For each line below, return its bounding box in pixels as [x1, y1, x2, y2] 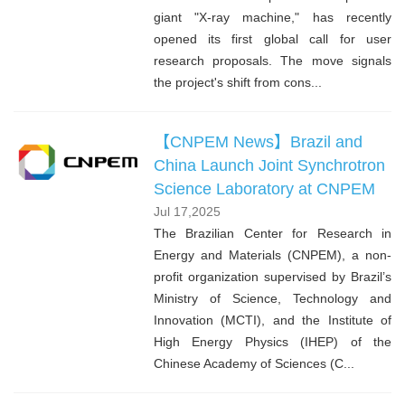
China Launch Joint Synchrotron [153, 155, 385, 174]
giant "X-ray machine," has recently [153, 9, 391, 24]
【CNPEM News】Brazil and [153, 132, 363, 151]
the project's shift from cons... [153, 74, 322, 89]
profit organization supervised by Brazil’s [153, 268, 391, 284]
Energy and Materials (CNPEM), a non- [153, 247, 391, 262]
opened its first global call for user [153, 31, 391, 46]
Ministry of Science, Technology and [153, 290, 391, 306]
